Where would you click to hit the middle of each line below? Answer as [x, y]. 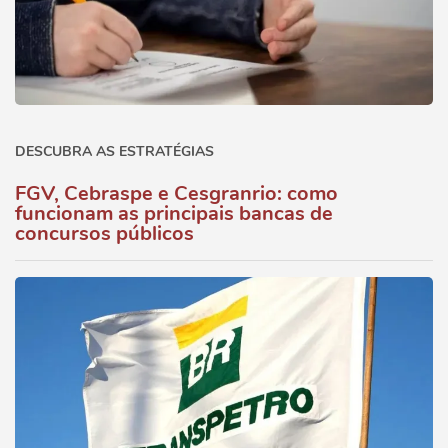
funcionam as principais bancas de [174, 213]
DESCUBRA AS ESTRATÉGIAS [114, 151]
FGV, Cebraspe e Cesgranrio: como [176, 193]
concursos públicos [104, 233]
